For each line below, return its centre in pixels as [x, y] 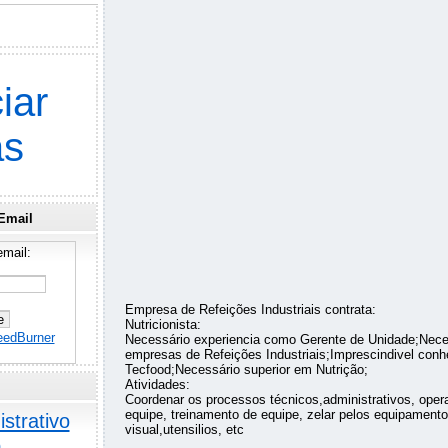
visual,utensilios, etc [184, 430]
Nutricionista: [162, 325]
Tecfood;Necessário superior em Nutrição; [246, 370]
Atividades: [157, 385]
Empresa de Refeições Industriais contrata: [250, 310]
